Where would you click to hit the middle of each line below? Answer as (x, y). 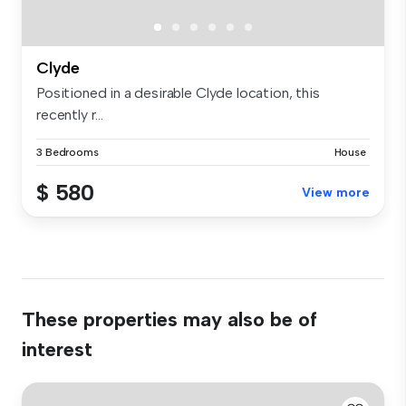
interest (57, 349)
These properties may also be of (169, 319)
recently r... (70, 114)
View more (336, 192)
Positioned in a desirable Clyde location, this (178, 92)
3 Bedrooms (68, 152)
